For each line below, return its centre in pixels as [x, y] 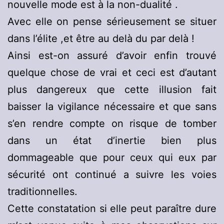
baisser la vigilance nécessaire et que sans [112, 107]
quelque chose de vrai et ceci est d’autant [112, 73]
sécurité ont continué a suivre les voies [112, 175]
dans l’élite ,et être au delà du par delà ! [101, 39]
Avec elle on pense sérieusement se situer [112, 22]
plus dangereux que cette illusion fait [112, 90]
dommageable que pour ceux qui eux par [112, 158]
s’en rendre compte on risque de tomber [112, 124]
